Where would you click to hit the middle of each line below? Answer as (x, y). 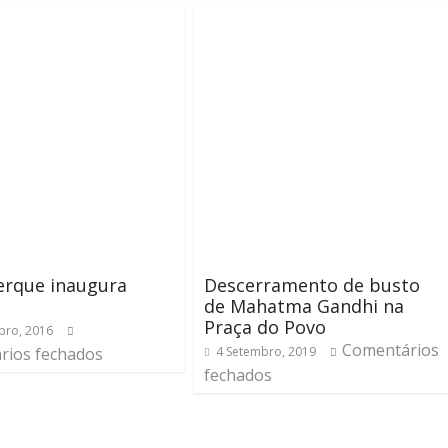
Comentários (390, 350)
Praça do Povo (265, 327)
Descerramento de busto (312, 285)
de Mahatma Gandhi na (304, 306)
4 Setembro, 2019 (266, 351)
